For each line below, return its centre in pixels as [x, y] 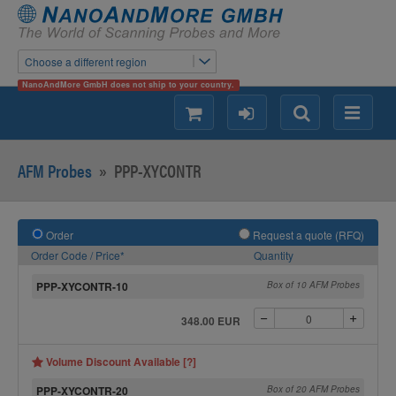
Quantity [274, 255]
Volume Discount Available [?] [120, 362]
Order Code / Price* [78, 255]
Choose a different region [86, 61]
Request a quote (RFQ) [307, 235]
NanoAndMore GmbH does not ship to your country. [129, 85]
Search [317, 114]
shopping [220, 114]
